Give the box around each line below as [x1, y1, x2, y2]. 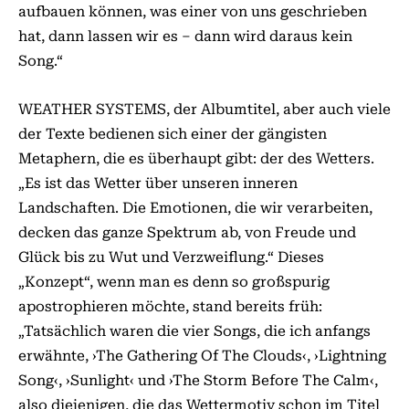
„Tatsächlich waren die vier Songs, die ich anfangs [18, 322, 371, 340]
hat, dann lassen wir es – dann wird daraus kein [18, 27, 352, 45]
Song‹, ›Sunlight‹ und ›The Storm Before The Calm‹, [18, 372, 378, 389]
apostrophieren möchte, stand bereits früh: [18, 298, 322, 315]
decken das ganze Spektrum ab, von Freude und [18, 224, 356, 241]
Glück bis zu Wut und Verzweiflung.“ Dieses [18, 248, 324, 266]
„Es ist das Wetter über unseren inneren [18, 174, 298, 192]
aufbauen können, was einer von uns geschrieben [18, 3, 367, 20]
